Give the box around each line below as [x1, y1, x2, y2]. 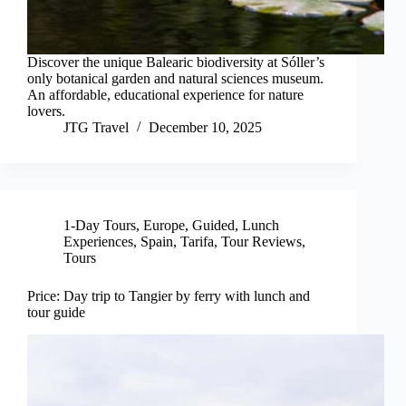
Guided [192, 217, 235, 234]
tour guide [27, 304, 85, 321]
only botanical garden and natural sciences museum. [27, 71, 324, 87]
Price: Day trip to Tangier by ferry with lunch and [27, 288, 310, 304]
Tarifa [180, 234, 214, 250]
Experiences [63, 234, 133, 250]
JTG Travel [63, 120, 129, 136]
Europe [143, 217, 185, 234]
